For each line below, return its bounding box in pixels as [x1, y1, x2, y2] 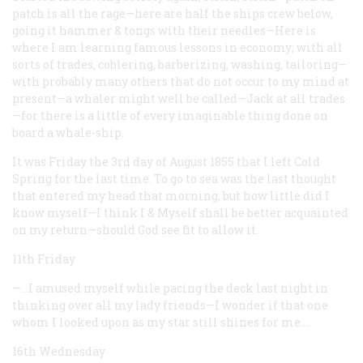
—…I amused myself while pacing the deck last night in [12, 280, 328, 296]
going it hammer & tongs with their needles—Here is [12, 22, 316, 38]
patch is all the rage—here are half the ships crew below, [12, 5, 333, 21]
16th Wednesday [12, 343, 105, 359]
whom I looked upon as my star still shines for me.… [12, 314, 310, 330]
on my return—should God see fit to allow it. [12, 221, 258, 237]
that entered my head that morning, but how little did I [12, 187, 330, 203]
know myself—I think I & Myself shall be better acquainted [12, 204, 348, 220]
